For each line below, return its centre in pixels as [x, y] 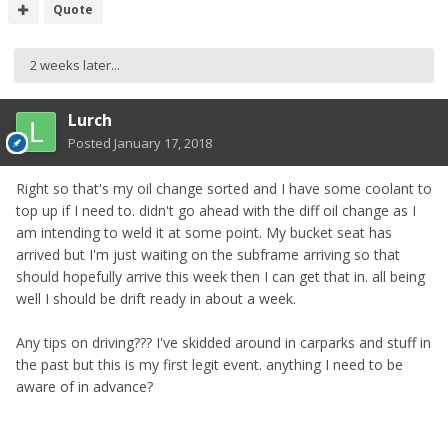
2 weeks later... [75, 64]
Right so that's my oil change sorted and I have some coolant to [224, 188]
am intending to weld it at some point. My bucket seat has [204, 232]
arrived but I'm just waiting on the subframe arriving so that [208, 254]
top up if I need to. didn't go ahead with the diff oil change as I [216, 210]
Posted [91, 142]
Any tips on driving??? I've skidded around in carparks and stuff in [223, 342]
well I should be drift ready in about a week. [158, 298]
